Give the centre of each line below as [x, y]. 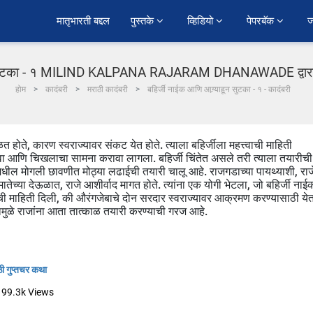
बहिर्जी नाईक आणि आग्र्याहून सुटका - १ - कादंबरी [219, 89]
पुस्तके [144, 21]
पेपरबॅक [262, 21]
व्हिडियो [202, 21]
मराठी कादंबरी [108, 89]
